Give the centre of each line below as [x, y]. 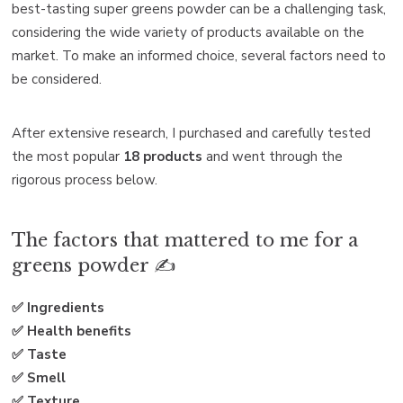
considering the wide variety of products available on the [188, 32]
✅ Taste [39, 354]
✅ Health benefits [72, 331]
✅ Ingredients [58, 307]
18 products [163, 156]
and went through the [273, 156]
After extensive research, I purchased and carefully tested [191, 133]
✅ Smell [39, 377]
